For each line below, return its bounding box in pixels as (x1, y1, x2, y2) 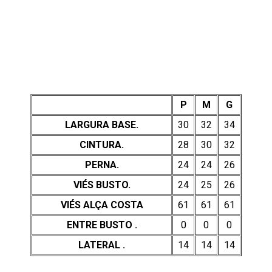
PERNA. (84, 159, 119, 171)
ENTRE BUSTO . (66, 219, 137, 231)
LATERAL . (78, 239, 125, 251)
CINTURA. (80, 139, 124, 151)
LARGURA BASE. (65, 119, 138, 131)
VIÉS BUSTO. (73, 179, 131, 191)
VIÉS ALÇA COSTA (60, 199, 143, 211)
